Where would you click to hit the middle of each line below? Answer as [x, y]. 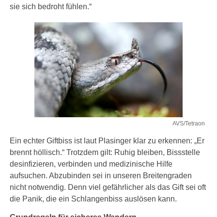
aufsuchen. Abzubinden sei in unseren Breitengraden [101, 175]
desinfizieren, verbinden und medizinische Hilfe [91, 164]
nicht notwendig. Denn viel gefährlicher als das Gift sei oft [108, 187]
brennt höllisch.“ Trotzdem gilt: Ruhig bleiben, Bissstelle [105, 152]
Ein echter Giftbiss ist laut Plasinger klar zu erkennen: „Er [107, 140]
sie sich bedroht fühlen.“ [51, 6]
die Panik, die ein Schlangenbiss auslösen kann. [93, 199]
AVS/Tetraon [189, 123]
